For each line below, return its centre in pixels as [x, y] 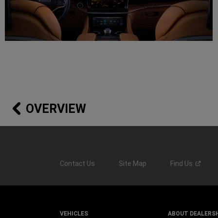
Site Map [132, 164]
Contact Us [77, 164]
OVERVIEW [56, 109]
